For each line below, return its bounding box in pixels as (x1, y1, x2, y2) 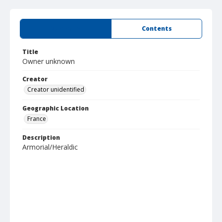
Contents (141, 24, 172, 33)
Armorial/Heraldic (22, 142, 78, 152)
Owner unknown (22, 56, 75, 66)
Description (22, 133, 60, 142)
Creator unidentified (27, 85, 84, 94)
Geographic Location (22, 104, 89, 112)
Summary (51, 24, 81, 33)
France (27, 114, 46, 123)
